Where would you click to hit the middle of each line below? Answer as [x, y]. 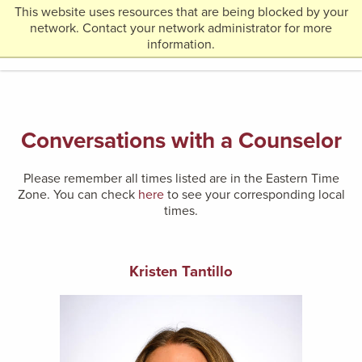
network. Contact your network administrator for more [181, 28]
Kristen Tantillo [181, 271]
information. [181, 44]
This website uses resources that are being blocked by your [181, 12]
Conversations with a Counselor [181, 140]
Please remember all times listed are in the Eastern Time [181, 178]
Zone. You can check [78, 194]
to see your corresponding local [254, 194]
